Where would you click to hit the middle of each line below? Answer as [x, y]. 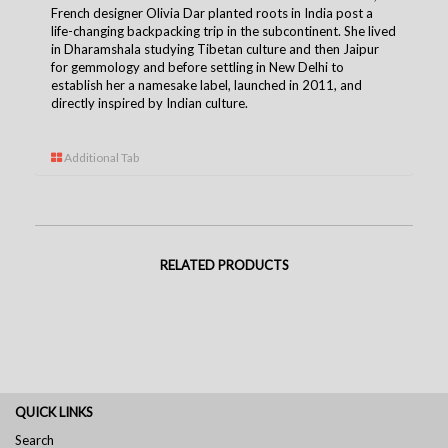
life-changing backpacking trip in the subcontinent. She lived [223, 30]
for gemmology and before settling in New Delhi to [197, 66]
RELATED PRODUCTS [224, 264]
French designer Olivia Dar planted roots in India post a [212, 12]
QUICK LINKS [54, 411]
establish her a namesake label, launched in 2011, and [206, 84]
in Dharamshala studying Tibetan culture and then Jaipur [215, 48]
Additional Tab [100, 157]
